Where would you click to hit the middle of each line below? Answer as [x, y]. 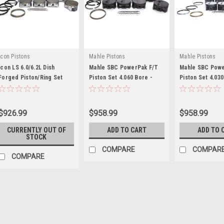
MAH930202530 [200, 87]
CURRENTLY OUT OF [36, 130]
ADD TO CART [127, 130]
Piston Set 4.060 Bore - [121, 77]
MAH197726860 [109, 87]
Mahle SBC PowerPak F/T [124, 67]
